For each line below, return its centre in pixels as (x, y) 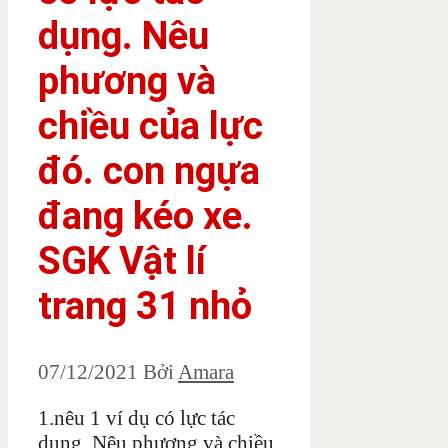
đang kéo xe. (145, 215)
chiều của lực (150, 125)
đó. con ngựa (149, 170)
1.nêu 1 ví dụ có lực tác (136, 418)
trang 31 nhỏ (145, 305)
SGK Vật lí (122, 260)
